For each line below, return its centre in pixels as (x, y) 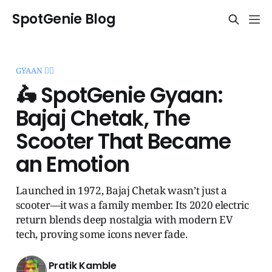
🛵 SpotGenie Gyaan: (119, 95)
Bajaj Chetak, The (103, 118)
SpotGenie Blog (64, 19)
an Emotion (73, 164)
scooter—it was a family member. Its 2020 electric (132, 205)
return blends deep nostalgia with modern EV (124, 219)
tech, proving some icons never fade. (101, 234)
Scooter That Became (123, 141)
